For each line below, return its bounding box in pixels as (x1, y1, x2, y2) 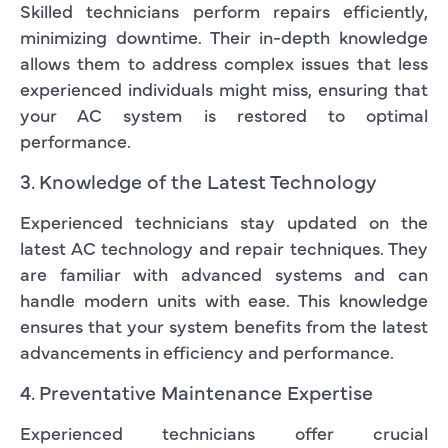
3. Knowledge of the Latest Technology (20, 166, 377, 194)
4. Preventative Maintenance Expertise (20, 377, 373, 405)
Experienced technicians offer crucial (20, 419, 428, 445)
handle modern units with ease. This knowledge (20, 286, 428, 312)
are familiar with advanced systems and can (20, 260, 428, 286)
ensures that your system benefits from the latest (20, 312, 428, 338)
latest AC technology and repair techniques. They (20, 234, 428, 260)
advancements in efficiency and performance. (20, 338, 394, 364)
